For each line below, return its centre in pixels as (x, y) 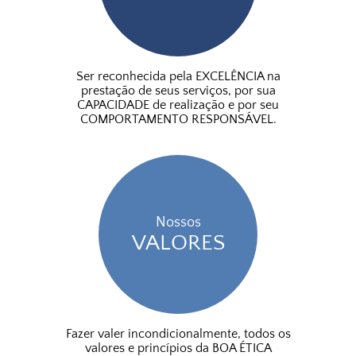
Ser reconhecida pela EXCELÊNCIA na (178, 76)
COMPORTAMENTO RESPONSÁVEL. (178, 119)
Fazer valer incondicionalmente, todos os (178, 334)
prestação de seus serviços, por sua (178, 91)
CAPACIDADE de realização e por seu (178, 105)
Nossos (178, 222)
